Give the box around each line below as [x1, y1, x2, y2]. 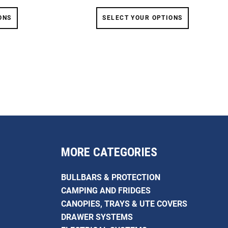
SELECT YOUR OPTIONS [102, 14, 183, 22]
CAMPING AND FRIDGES [61, 185, 151, 195]
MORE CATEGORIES [61, 145, 157, 159]
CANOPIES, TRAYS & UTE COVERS [61, 198, 187, 209]
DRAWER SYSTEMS [61, 212, 133, 222]
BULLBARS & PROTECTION [61, 172, 160, 182]
